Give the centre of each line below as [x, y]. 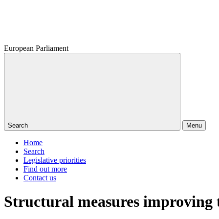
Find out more [45, 169]
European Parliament [36, 48]
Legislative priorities [55, 160]
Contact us [40, 178]
